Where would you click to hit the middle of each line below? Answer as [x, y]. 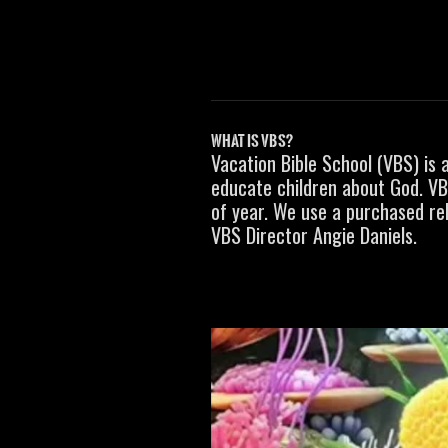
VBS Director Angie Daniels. [316, 235]
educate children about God [315, 187]
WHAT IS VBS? [252, 141]
